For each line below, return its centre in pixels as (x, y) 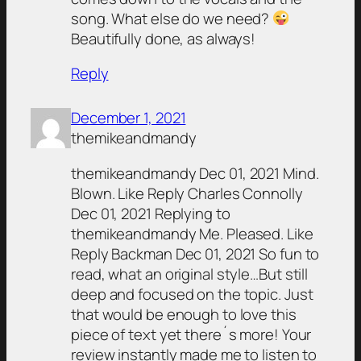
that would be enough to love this (184, 314)
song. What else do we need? (172, 18)
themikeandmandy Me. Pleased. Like (192, 233)
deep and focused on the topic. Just (192, 294)
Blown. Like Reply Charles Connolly (187, 193)
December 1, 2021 (129, 118)
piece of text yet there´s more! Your (191, 334)
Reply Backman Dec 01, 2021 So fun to (195, 253)
